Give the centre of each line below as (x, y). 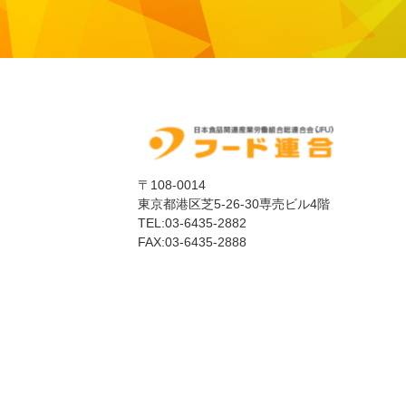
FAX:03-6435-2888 (192, 242)
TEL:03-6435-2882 (192, 222)
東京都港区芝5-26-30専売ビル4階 (234, 203)
